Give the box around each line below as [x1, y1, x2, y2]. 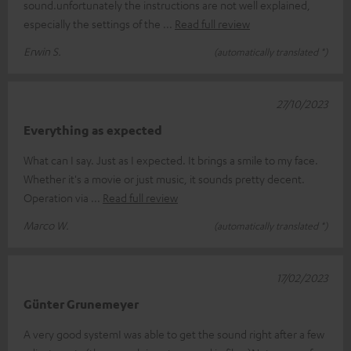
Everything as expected [24, 121, 162, 138]
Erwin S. [24, 43, 61, 58]
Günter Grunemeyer [24, 295, 139, 312]
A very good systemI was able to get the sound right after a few [24, 326, 324, 341]
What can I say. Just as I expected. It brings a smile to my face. [24, 152, 318, 167]
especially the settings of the [24, 16, 163, 31]
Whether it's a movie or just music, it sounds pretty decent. [24, 171, 305, 186]
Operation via [24, 190, 91, 204]
